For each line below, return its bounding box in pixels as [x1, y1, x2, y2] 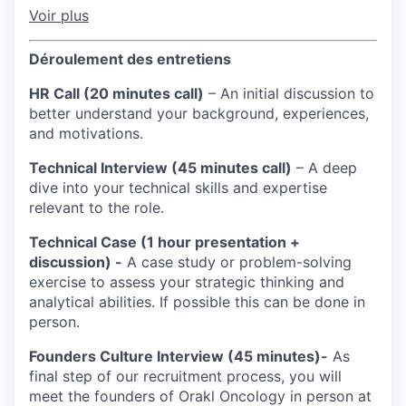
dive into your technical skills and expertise [29, 179, 327, 198]
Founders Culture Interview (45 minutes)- [29, 347, 328, 366]
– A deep [292, 159, 357, 178]
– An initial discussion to [204, 84, 374, 103]
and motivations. [29, 124, 143, 143]
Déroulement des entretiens [29, 50, 231, 69]
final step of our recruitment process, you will [29, 367, 342, 386]
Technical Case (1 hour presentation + [29, 233, 300, 252]
